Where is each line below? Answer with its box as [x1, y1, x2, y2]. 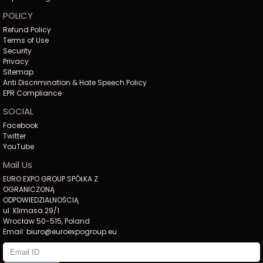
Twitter [3, 131, 26, 141]
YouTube [3, 141, 34, 152]
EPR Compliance [3, 88, 62, 99]
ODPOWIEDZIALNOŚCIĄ [3, 195, 79, 205]
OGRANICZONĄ [3, 184, 55, 195]
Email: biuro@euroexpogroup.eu [3, 227, 117, 237]
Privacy [3, 56, 29, 67]
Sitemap [3, 67, 33, 77]
